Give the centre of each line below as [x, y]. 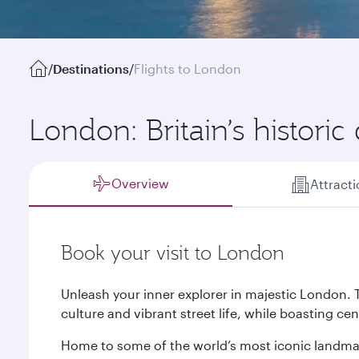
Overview [141, 183]
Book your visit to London [173, 252]
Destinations [91, 69]
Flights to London [188, 69]
